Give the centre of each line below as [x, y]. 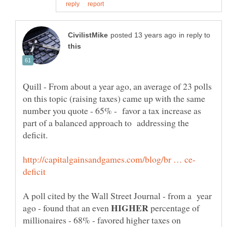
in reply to [195, 35]
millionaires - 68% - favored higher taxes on [102, 220]
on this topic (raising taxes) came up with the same [114, 98]
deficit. [35, 135]
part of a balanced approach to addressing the [106, 122]
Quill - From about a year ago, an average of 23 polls [117, 86]
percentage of [175, 207]
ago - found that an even [67, 207]
